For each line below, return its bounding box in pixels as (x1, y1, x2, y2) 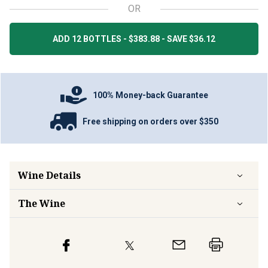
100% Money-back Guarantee (93, 90, 208, 100)
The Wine (18, 197, 65, 210)
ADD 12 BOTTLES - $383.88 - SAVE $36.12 (53, 34, 215, 44)
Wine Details (18, 169, 81, 182)
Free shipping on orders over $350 (82, 116, 218, 126)
